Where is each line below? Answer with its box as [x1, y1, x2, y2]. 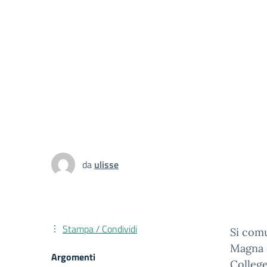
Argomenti [51, 250, 95, 264]
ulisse [94, 157, 119, 172]
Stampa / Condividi [63, 222, 137, 236]
